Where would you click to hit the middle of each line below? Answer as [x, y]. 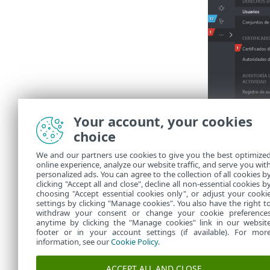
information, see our [74, 242]
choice [95, 136]
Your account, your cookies [163, 121]
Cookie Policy [134, 242]
